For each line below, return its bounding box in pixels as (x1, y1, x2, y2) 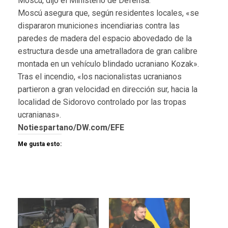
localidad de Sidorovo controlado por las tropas (18, 97, 186, 107)
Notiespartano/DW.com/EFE (18, 122, 124, 132)
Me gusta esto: (18, 140, 62, 148)
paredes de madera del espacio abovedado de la (18, 33, 192, 43)
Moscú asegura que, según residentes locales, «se (18, 8, 199, 18)
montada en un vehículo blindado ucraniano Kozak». (18, 59, 199, 69)
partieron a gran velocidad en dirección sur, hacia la (18, 84, 197, 94)
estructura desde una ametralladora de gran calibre (18, 46, 197, 56)
